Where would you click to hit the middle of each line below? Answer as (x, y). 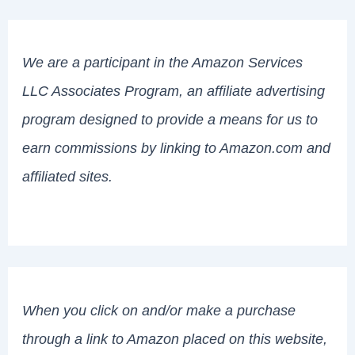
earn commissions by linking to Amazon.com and (177, 148)
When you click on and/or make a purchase (159, 310)
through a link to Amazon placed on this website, (175, 338)
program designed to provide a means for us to (170, 120)
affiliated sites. (68, 177)
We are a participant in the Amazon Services (163, 63)
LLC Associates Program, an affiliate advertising (174, 91)
